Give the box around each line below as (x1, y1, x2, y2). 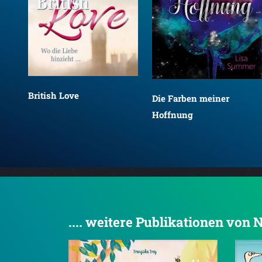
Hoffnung (152, 108, 193, 120)
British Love (28, 89, 79, 102)
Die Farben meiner (152, 92, 229, 104)
